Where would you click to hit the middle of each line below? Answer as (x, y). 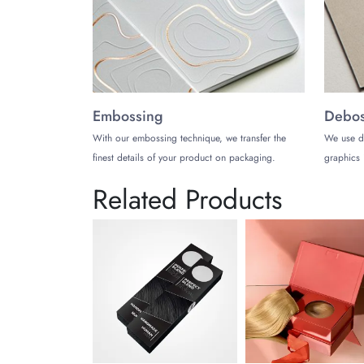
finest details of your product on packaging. (184, 157)
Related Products (187, 199)
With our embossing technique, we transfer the (189, 138)
